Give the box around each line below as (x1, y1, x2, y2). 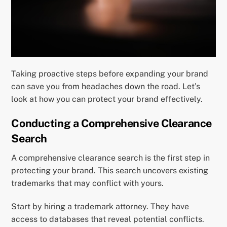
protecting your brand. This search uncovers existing (11, 166, 209, 176)
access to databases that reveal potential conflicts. (11, 214, 205, 224)
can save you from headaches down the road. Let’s (11, 81, 201, 91)
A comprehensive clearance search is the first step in (11, 153, 210, 163)
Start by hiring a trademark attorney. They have (11, 201, 190, 211)
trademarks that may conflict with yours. (11, 178, 164, 188)
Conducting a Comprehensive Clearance (11, 117, 212, 130)
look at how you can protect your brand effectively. (11, 94, 203, 104)
